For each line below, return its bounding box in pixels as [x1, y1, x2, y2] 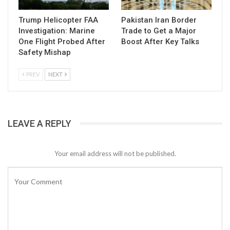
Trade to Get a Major [121, 26, 196, 35]
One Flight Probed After [18, 36, 105, 46]
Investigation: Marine [18, 26, 95, 35]
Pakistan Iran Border [121, 15, 197, 25]
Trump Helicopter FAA [18, 15, 98, 25]
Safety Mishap [18, 47, 71, 57]
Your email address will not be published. [54, 149, 176, 158]
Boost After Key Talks [121, 36, 199, 46]
